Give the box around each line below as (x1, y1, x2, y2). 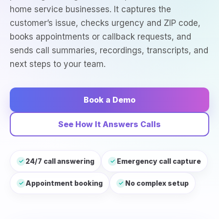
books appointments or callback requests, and (10, 32, 191, 42)
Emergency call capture (117, 157, 201, 165)
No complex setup (125, 179, 189, 187)
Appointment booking (25, 179, 103, 187)
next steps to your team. (10, 59, 106, 69)
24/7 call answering (25, 157, 94, 165)
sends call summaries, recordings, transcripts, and (10, 45, 208, 55)
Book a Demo (84, 95, 135, 105)
